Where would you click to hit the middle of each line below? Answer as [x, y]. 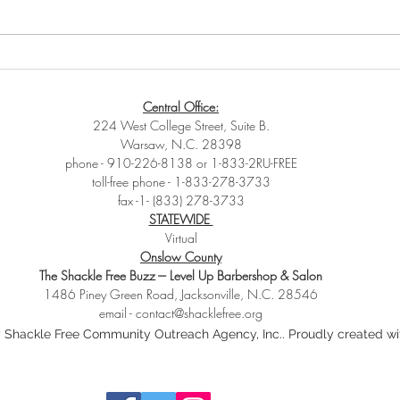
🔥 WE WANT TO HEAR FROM [175, 64]
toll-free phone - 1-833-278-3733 [181, 182]
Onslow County [181, 257]
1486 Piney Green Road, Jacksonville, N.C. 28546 [181, 295]
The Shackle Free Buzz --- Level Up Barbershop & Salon [181, 276]
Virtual [181, 238]
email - [117, 313]
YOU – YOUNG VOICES [154, 88]
